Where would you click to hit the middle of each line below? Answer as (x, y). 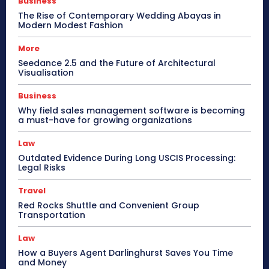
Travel (32, 191)
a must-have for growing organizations (105, 120)
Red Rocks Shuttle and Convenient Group (109, 206)
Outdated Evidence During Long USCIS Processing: (127, 158)
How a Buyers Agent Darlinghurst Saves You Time (125, 253)
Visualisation (46, 73)
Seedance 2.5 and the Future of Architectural (117, 63)
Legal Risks (42, 168)
